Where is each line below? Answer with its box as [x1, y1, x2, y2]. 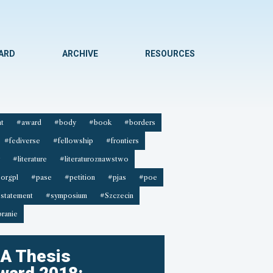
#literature [12, 155, 47, 164]
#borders [124, 118, 155, 127]
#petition [64, 173, 95, 182]
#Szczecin [99, 191, 133, 200]
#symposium [45, 191, 87, 200]
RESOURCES [145, 49, 195, 58]
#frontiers [105, 136, 139, 146]
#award [16, 118, 41, 127]
